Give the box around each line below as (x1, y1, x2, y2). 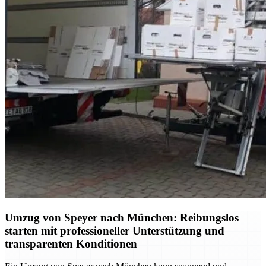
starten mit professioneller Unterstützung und (5, 224, 224, 237)
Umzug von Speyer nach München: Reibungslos (5, 211, 239, 224)
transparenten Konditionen (5, 237, 137, 250)
